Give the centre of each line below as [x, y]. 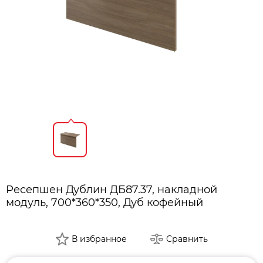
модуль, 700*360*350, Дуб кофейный [104, 202]
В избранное [99, 239]
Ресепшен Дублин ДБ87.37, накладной [112, 189]
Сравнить [187, 239]
